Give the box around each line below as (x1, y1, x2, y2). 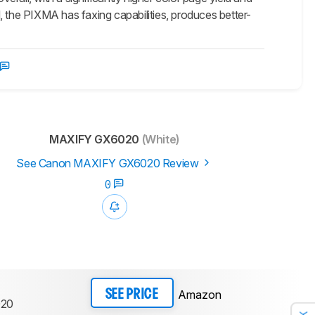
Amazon (177, 287, 221, 302)
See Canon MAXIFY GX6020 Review (16, 156, 201, 171)
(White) (139, 132, 179, 147)
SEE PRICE (105, 288, 159, 301)
